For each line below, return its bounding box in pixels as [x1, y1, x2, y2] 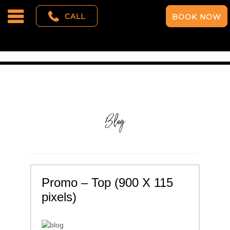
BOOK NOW [172, 12, 221, 22]
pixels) [42, 190, 76, 204]
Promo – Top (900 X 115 [42, 176, 173, 189]
